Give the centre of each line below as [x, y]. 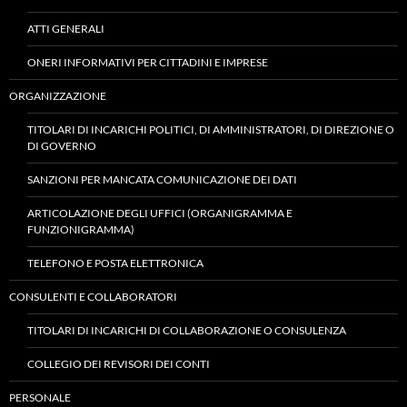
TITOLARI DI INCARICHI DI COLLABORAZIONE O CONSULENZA [187, 330]
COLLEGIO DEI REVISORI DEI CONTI [119, 364]
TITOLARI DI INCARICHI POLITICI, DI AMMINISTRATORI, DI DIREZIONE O [211, 129]
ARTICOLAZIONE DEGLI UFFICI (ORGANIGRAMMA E [160, 213]
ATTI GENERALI [66, 29]
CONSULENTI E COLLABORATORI [93, 297]
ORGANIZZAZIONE [58, 96]
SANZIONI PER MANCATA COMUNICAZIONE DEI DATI [162, 179]
